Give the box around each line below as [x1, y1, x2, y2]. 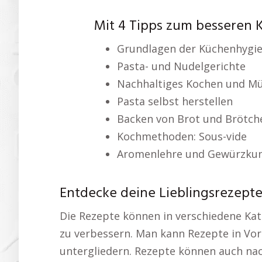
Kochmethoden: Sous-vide [116, 129, 247, 143]
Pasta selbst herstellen [116, 94, 233, 108]
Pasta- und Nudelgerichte [116, 58, 246, 73]
